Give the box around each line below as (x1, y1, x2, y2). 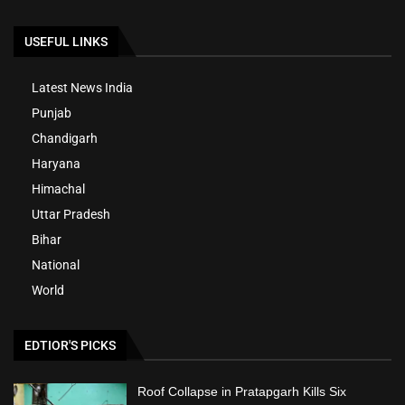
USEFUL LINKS (24, 34, 108, 50)
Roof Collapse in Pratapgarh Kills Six (137, 384, 347, 400)
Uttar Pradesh (32, 207, 110, 222)
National (32, 258, 80, 273)
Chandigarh (32, 131, 98, 146)
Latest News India (32, 80, 133, 96)
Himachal (32, 182, 85, 197)
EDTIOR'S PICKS (24, 338, 116, 353)
